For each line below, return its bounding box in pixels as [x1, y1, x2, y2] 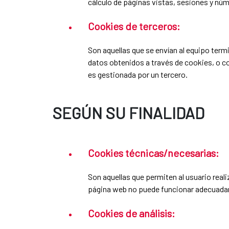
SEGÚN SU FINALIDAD [52, 103, 204, 122]
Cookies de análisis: [88, 207, 175, 219]
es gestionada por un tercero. [88, 69, 188, 79]
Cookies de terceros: [88, 19, 180, 32]
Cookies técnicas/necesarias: [88, 146, 219, 159]
